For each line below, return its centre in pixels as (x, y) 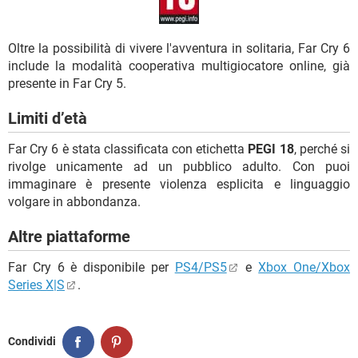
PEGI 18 (271, 149)
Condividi (32, 342)
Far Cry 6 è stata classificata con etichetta (128, 149)
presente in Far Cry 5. (67, 83)
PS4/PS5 (201, 267)
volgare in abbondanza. (74, 201)
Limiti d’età (48, 118)
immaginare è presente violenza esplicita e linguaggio (179, 184)
